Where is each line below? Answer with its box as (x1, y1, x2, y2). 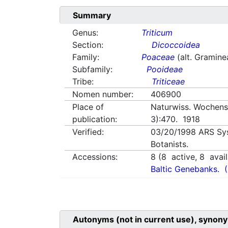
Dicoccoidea (152, 40, 201, 50)
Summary (73, 10, 111, 21)
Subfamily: (72, 64, 112, 75)
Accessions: (72, 152, 118, 162)
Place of (72, 102, 104, 112)
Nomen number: (72, 89, 133, 100)
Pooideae (147, 64, 183, 75)
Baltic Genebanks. (151, 164, 220, 175)
